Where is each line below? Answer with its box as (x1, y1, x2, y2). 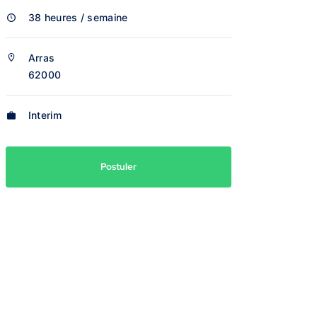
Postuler (100, 161, 137, 173)
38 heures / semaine (28, 11, 128, 23)
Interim (28, 109, 62, 121)
